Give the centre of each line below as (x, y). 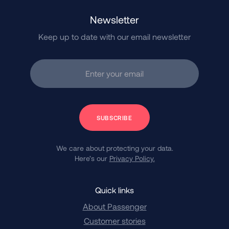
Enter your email (67, 73)
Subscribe (98, 109)
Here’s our (92, 158)
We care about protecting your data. (114, 148)
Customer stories (114, 220)
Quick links (114, 190)
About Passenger (114, 206)
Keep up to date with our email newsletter (114, 36)
